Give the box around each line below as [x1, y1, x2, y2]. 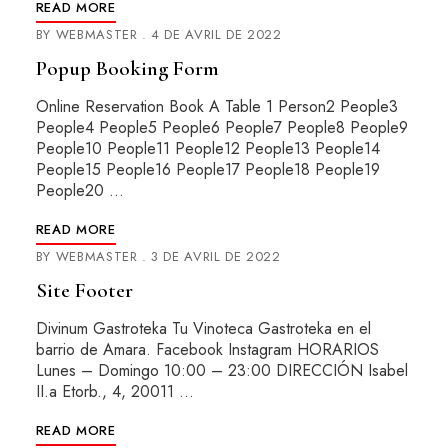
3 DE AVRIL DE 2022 [150, 247, 281, 266]
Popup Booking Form [35, 56, 219, 81]
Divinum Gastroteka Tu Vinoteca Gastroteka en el [35, 317, 371, 340]
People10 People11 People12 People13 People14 [35, 137, 380, 160]
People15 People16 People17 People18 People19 [35, 158, 380, 181]
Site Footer [35, 278, 133, 303]
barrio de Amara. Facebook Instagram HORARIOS [35, 338, 379, 361]
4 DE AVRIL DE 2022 [150, 25, 282, 44]
